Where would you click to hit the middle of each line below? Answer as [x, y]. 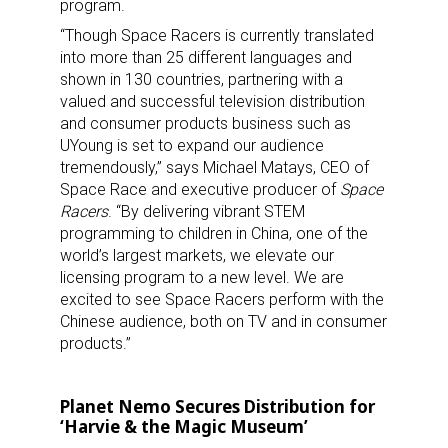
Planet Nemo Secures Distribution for [217, 407]
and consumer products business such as [205, 124]
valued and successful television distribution [212, 102]
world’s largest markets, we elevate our [197, 256]
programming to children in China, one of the [214, 234]
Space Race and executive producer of [200, 190]
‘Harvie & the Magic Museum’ [184, 427]
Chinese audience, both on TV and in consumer [223, 322]
